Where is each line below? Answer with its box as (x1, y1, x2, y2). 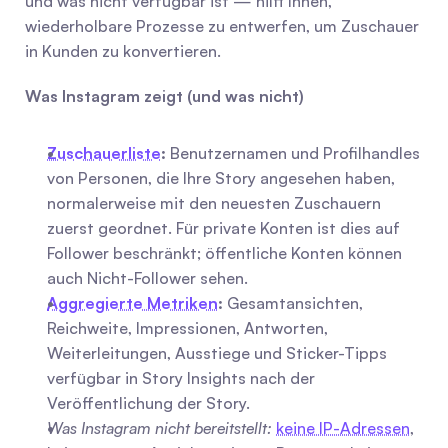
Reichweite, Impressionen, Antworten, (47, 318, 328, 338)
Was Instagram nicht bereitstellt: (47, 418, 272, 438)
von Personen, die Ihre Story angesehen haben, (47, 168, 395, 188)
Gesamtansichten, (223, 293, 363, 313)
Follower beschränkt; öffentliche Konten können (47, 243, 402, 263)
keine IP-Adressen (276, 418, 410, 438)
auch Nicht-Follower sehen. (47, 268, 248, 288)
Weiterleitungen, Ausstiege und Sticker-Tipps (47, 343, 387, 363)
